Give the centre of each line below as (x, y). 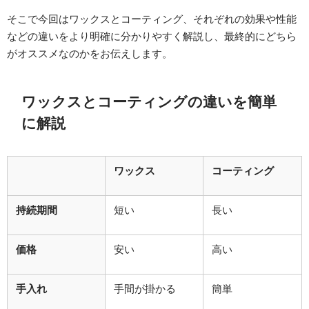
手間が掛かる (145, 288)
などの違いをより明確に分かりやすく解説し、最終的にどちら (152, 37)
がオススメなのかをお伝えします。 (90, 54)
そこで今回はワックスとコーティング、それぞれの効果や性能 (152, 19)
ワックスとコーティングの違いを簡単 (149, 102)
